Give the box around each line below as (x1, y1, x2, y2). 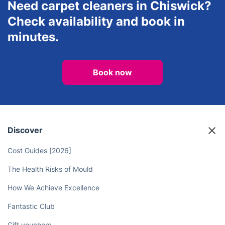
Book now (93, 67, 132, 78)
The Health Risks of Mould (8, 165, 93, 174)
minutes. (8, 30, 59, 45)
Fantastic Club (8, 202, 55, 211)
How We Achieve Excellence (8, 183, 99, 192)
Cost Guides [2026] (8, 146, 71, 155)
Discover (8, 125, 43, 136)
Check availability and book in (8, 14, 185, 29)
